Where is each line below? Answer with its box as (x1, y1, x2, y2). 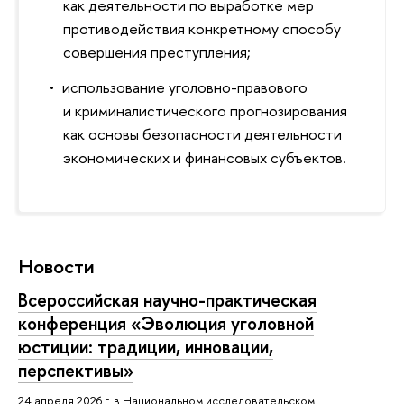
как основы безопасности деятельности (63, 123, 343, 144)
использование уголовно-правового (61, 76, 308, 97)
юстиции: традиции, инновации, (18, 335, 273, 360)
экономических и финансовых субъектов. (63, 146, 347, 168)
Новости (18, 252, 95, 280)
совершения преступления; (63, 41, 252, 62)
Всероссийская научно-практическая (18, 288, 317, 313)
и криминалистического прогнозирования (63, 99, 348, 121)
